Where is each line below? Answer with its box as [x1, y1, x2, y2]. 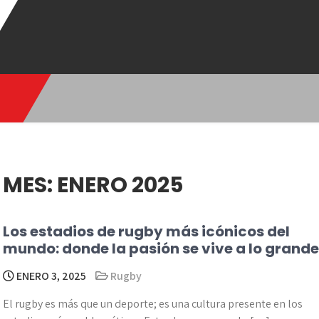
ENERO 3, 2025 [14, 268, 86, 283]
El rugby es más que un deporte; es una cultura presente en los [3, 296, 303, 311]
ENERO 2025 [57, 170, 183, 200]
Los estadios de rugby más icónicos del [3, 221, 290, 241]
